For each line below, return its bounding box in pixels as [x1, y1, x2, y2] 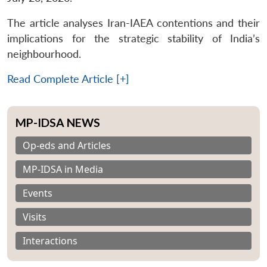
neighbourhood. [7, 47, 81, 60]
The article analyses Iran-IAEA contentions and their [7, 16, 260, 29]
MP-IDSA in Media [23, 162, 103, 176]
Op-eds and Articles [23, 138, 111, 152]
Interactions [23, 234, 77, 247]
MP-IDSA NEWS [15, 115, 100, 129]
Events [23, 186, 52, 200]
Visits [23, 210, 46, 223]
